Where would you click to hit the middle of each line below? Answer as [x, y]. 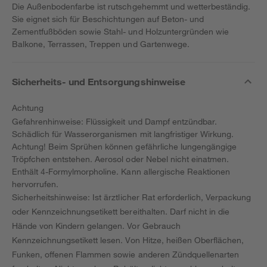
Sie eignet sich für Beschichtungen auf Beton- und [108, 19]
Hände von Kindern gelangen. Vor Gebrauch [96, 226]
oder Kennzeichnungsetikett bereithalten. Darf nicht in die [121, 211]
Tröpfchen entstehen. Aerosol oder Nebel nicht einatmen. [120, 159]
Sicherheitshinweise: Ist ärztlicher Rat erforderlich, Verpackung [132, 197]
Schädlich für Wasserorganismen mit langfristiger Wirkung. [123, 134]
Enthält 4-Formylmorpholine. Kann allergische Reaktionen [121, 171]
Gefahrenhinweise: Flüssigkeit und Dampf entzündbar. [114, 121]
